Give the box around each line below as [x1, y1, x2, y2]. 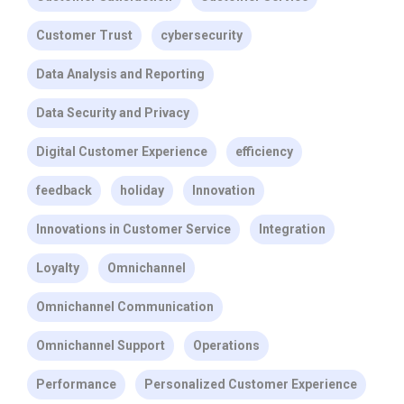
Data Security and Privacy [36, 106, 189, 121]
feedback [36, 183, 92, 198]
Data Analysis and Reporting [36, 67, 205, 82]
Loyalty [36, 261, 79, 276]
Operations [193, 338, 260, 353]
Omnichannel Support [36, 338, 165, 353]
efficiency [235, 144, 293, 160]
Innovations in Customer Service [36, 222, 231, 237]
